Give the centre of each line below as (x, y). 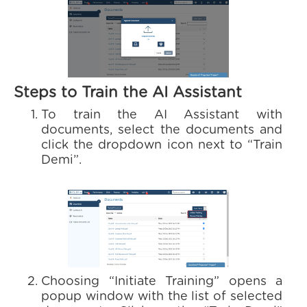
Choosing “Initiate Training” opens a (162, 282)
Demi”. (61, 160)
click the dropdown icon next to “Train (162, 145)
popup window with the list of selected (162, 297)
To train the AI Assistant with (162, 115)
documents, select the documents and (162, 130)
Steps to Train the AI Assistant (128, 93)
